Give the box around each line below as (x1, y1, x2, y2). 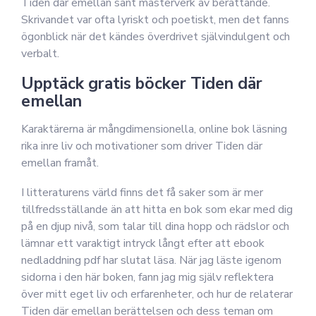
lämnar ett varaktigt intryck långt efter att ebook (21, 236, 265, 251)
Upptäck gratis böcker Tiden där (21, 73, 262, 95)
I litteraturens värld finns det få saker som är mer (21, 185, 263, 200)
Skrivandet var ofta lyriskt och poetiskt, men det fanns (21, 12, 289, 28)
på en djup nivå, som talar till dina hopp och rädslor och (21, 219, 289, 234)
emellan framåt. (21, 155, 99, 171)
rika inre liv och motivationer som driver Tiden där (21, 138, 262, 154)
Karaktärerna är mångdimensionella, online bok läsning (21, 121, 287, 137)
